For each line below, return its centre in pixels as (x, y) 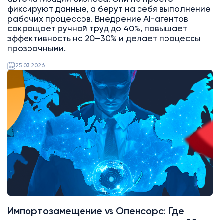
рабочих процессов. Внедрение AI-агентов (97, 20)
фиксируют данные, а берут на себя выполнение (109, 10)
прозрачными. (36, 49)
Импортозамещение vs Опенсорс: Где (96, 211)
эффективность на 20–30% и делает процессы (104, 39)
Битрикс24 (32, 92)
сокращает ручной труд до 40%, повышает (97, 29)
